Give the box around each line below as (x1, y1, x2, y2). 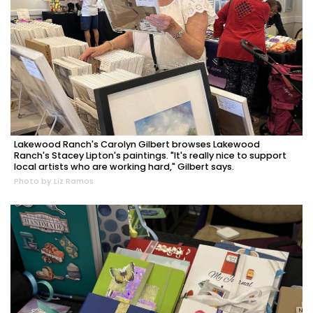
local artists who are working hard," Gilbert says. (14, 161, 234, 173)
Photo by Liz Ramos (14, 175, 94, 187)
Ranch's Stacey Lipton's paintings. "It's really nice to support (14, 150, 286, 162)
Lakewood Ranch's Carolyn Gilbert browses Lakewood (14, 138, 260, 151)
